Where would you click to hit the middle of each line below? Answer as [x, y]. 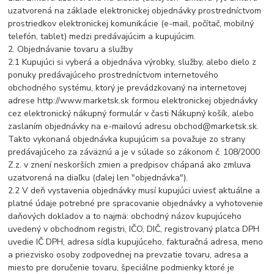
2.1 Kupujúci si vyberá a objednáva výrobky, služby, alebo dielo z [132, 62]
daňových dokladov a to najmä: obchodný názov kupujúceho [125, 217]
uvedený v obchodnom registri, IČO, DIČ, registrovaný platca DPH [134, 229]
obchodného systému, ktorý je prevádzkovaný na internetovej [128, 88]
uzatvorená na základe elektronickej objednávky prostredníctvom [135, 11]
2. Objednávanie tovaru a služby [71, 50]
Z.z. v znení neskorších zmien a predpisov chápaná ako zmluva [130, 165]
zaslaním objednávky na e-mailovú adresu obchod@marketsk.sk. [134, 127]
